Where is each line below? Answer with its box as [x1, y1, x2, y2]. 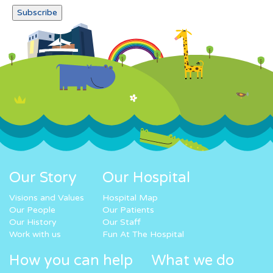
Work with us [9, 229, 61, 240]
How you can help [9, 252, 133, 270]
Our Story [9, 169, 77, 187]
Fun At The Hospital [102, 229, 184, 240]
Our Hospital [102, 169, 190, 187]
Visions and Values [9, 193, 84, 204]
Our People [9, 205, 55, 216]
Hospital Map [102, 193, 158, 204]
